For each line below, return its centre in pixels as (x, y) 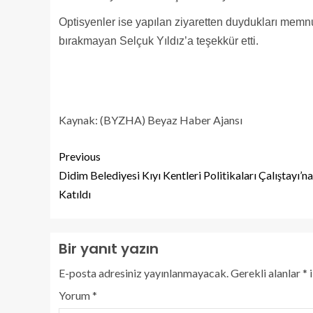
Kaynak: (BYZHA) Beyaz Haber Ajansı (151, 119)
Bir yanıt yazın (109, 248)
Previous (80, 156)
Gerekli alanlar (267, 272)
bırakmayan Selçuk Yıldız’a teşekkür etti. (159, 41)
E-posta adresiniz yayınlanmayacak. (144, 272)
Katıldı (75, 194)
